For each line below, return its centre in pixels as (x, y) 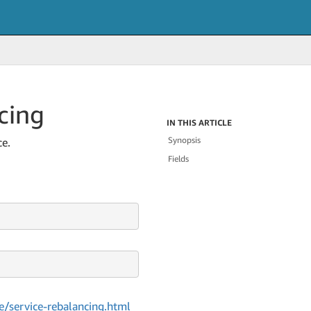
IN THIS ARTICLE (200, 123)
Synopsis (185, 140)
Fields (179, 159)
